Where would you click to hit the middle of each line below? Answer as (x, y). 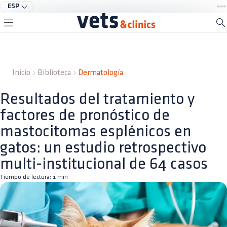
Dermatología (101, 73)
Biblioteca (54, 73)
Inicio (21, 73)
